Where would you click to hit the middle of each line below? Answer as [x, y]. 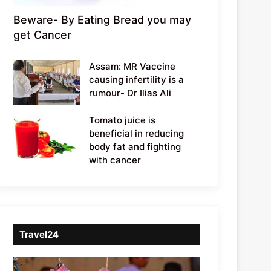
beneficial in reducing [137, 133]
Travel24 [39, 234]
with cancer [115, 160]
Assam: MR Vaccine [132, 66]
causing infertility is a [137, 79]
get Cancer [43, 34]
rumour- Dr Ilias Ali [130, 93]
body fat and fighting [135, 146]
